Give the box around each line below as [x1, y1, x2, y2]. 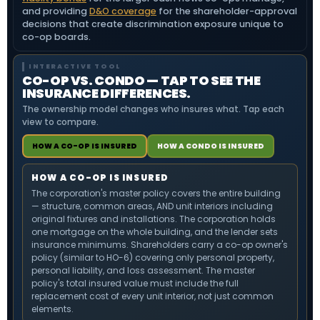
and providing [22, 5, 89, 17]
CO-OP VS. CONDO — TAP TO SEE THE [22, 71, 261, 89]
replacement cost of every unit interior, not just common [31, 290, 274, 302]
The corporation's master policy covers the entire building [31, 187, 281, 199]
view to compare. [22, 116, 99, 128]
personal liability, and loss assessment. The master [31, 264, 255, 276]
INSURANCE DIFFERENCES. [22, 84, 191, 102]
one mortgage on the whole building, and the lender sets [31, 226, 278, 238]
